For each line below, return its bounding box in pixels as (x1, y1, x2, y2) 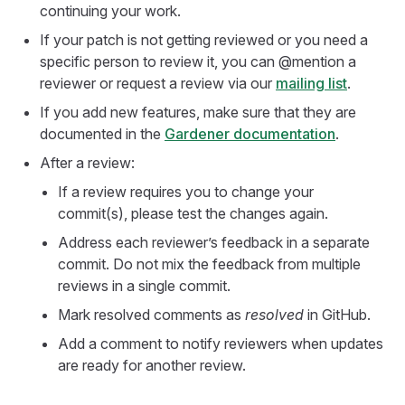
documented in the (40, 125, 165, 143)
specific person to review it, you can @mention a (40, 52, 356, 71)
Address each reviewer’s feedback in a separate (58, 233, 370, 251)
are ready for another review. (58, 356, 246, 374)
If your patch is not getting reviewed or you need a (40, 31, 368, 49)
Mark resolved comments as (58, 306, 245, 324)
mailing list (276, 74, 347, 92)
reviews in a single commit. (58, 277, 231, 295)
